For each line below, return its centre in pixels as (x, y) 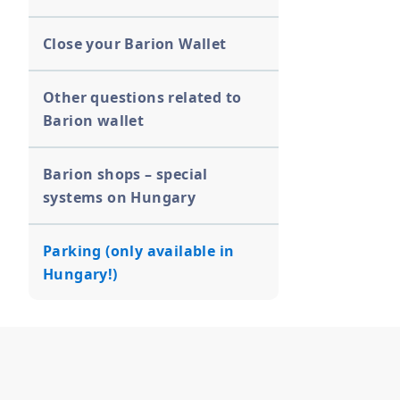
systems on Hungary (120, 197)
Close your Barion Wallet (135, 44)
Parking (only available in (139, 251)
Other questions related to (142, 97)
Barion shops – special (125, 174)
